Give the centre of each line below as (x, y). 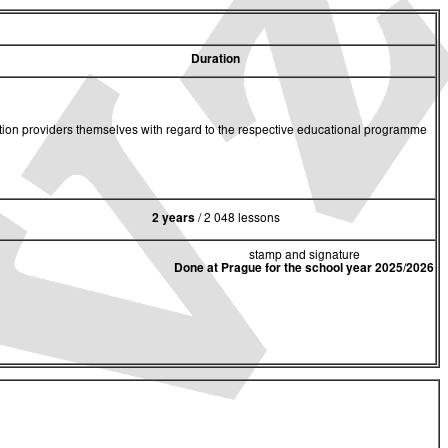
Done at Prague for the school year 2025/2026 (304, 268)
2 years (174, 218)
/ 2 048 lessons (238, 218)
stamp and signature (304, 255)
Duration (215, 59)
